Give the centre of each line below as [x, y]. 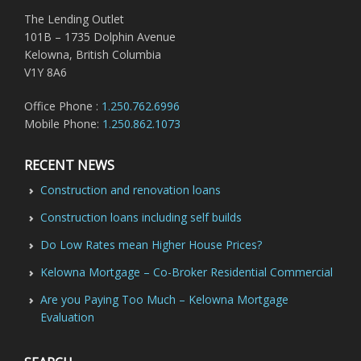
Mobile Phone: [63, 124]
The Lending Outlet [74, 19]
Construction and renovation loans [131, 190]
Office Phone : [63, 106]
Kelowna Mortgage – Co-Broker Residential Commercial [187, 272]
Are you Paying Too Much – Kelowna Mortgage [164, 299]
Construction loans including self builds [141, 217]
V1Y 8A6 [46, 72]
